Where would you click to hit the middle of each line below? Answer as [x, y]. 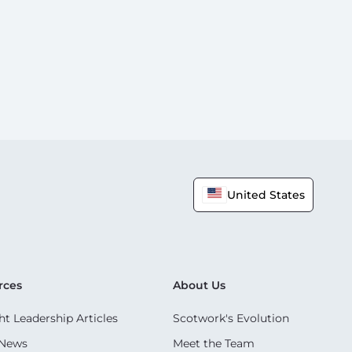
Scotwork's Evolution [231, 318]
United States [266, 195]
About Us [199, 285]
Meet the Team [213, 343]
